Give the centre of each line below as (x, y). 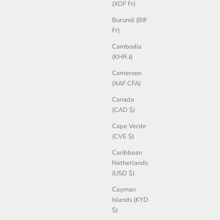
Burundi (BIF (130, 20)
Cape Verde (129, 126)
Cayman (124, 190)
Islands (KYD (130, 200)
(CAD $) (124, 110)
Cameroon (127, 73)
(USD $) (123, 174)
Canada (123, 100)
